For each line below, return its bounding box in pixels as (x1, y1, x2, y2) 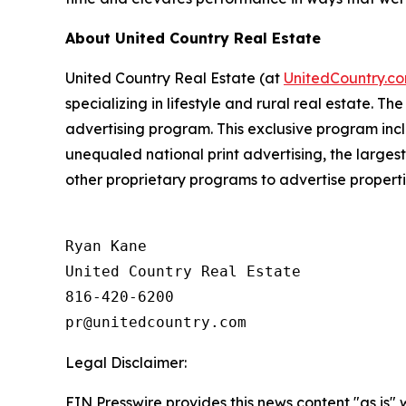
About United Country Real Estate (65, 29, 321, 48)
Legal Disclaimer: (65, 353, 187, 372)
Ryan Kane (65, 237, 147, 256)
